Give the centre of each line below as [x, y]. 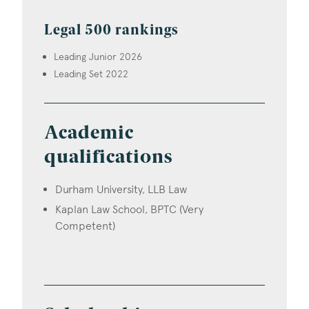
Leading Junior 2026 [98, 57]
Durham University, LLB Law [121, 189]
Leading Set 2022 [91, 74]
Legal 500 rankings [111, 31]
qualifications [108, 158]
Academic [89, 134]
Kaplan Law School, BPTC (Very [129, 209]
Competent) [85, 226]
